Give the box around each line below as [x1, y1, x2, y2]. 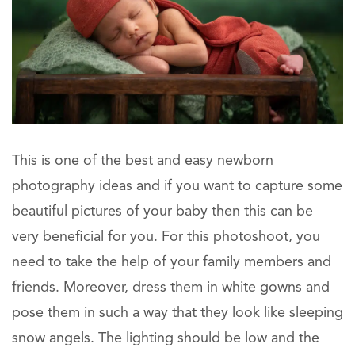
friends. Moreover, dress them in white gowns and [12, 281, 330, 296]
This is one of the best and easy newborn [12, 154, 273, 169]
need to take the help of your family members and [12, 255, 331, 270]
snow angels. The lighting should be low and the [12, 331, 319, 346]
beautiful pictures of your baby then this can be [12, 204, 313, 219]
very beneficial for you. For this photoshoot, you [12, 230, 320, 245]
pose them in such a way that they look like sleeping [12, 306, 343, 321]
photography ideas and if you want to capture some [12, 179, 342, 194]
